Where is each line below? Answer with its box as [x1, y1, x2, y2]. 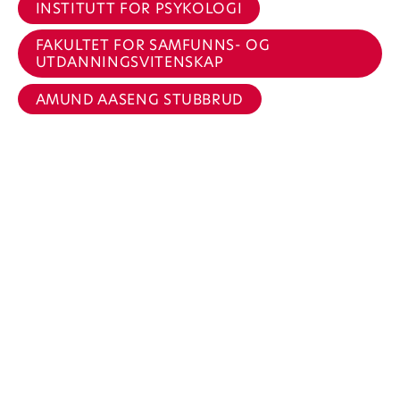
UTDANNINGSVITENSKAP [35, 52, 224, 73]
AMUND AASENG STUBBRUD [35, 88, 244, 110]
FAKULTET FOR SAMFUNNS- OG [35, 35, 271, 56]
